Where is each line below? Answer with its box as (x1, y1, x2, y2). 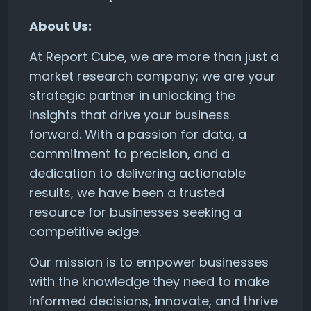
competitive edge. (29, 223, 141, 240)
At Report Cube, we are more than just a (29, 48, 279, 65)
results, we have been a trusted (29, 184, 224, 201)
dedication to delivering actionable (29, 165, 246, 182)
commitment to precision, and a (29, 145, 230, 162)
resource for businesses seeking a (29, 203, 242, 221)
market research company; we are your (29, 67, 276, 85)
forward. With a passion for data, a (29, 126, 246, 143)
